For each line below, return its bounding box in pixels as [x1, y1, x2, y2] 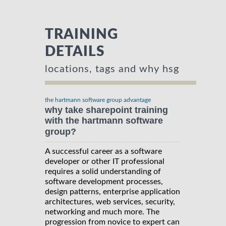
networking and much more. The [45, 207, 159, 216]
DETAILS [45, 44, 105, 59]
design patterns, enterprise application [45, 187, 180, 196]
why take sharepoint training [45, 105, 168, 116]
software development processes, [45, 177, 163, 186]
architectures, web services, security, [45, 197, 175, 206]
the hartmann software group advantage [45, 97, 151, 103]
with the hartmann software [45, 116, 163, 126]
